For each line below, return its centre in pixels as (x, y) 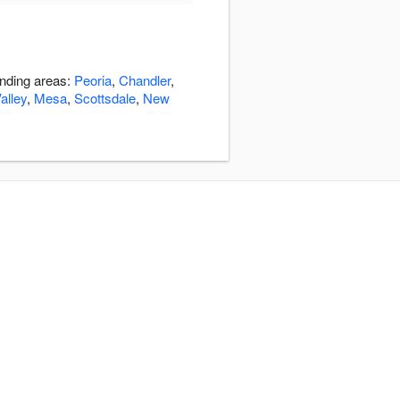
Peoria (93, 80)
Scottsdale (105, 98)
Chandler (145, 80)
